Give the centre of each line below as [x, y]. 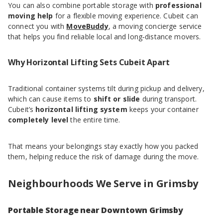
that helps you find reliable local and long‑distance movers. [105, 37]
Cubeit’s [22, 110]
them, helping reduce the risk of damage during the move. [103, 157]
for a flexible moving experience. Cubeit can [125, 16]
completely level [38, 120]
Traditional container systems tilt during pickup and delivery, [106, 89]
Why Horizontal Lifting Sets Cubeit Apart [89, 62]
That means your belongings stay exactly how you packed [103, 146]
